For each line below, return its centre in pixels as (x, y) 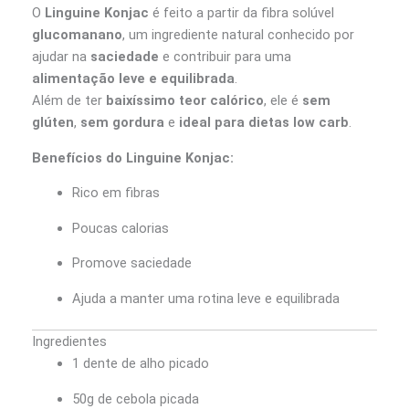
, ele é (283, 101)
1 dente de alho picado (140, 363)
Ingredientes (69, 341)
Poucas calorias (120, 228)
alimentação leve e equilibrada (133, 79)
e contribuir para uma (225, 57)
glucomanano (77, 35)
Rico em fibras (115, 193)
